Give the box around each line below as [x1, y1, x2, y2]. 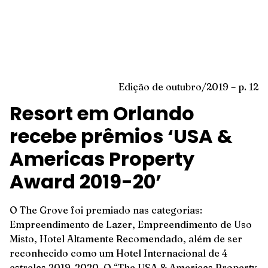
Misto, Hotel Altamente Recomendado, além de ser [10, 233, 242, 245]
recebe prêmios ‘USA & [10, 123, 233, 150]
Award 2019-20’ [10, 168, 162, 196]
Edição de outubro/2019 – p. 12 [118, 81, 258, 93]
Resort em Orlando [10, 100, 194, 127]
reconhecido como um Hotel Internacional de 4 [10, 247, 227, 260]
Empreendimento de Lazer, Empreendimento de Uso [10, 218, 252, 231]
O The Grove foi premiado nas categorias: [10, 204, 202, 217]
